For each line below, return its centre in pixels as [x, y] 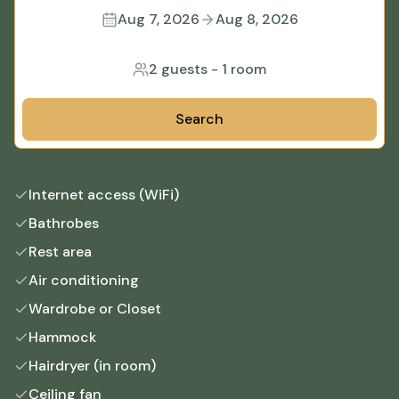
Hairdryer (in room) [92, 366]
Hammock [62, 338]
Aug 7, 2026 [158, 20]
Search [199, 119]
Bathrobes [64, 224]
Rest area [60, 252]
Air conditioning [84, 281]
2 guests [178, 69]
